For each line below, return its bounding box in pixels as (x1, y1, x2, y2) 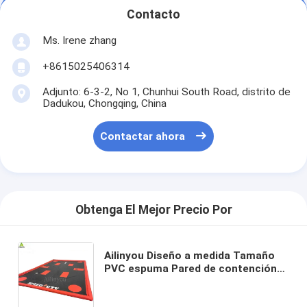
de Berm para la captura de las (104, 275, 259, 288)
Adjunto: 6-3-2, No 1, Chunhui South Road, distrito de (42, 85, 291, 98)
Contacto (127, 8, 180, 22)
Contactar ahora (100, 130, 186, 143)
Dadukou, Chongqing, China (42, 97, 167, 110)
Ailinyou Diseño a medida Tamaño (104, 249, 275, 262)
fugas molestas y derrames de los (104, 288, 279, 301)
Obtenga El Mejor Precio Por (75, 203, 232, 217)
